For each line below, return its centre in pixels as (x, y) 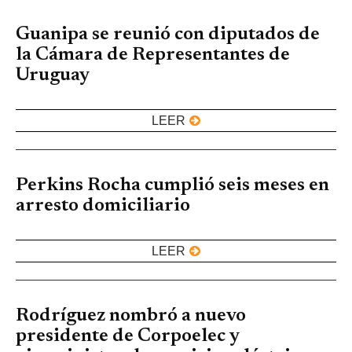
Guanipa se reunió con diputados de (168, 35)
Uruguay (53, 76)
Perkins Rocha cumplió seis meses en (172, 186)
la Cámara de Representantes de (153, 55)
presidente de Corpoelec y (128, 337)
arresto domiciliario (103, 206)
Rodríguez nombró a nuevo (131, 316)
